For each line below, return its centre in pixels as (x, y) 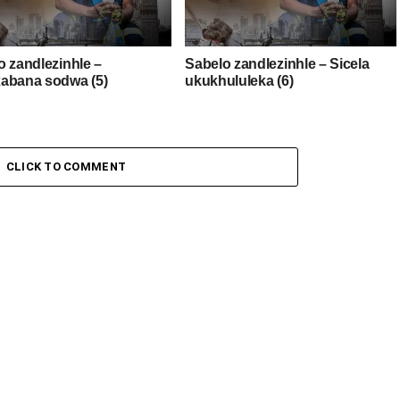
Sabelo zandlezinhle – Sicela (277, 63)
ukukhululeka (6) (239, 80)
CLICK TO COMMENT (66, 167)
